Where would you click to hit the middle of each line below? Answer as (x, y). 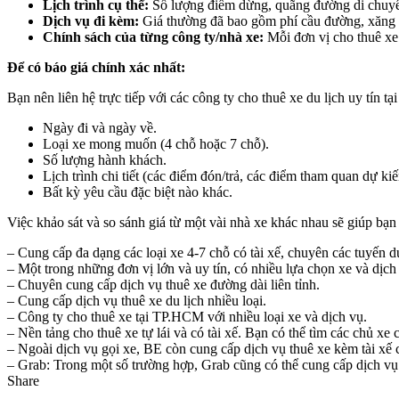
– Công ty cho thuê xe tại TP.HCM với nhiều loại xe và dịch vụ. (187, 317)
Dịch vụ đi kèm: (91, 21)
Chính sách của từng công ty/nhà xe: (153, 37)
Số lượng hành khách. (105, 160)
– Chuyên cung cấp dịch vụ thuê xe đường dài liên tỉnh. (163, 285)
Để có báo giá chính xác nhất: (96, 68)
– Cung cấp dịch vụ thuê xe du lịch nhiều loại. (137, 301)
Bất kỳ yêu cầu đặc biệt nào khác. (138, 192)
